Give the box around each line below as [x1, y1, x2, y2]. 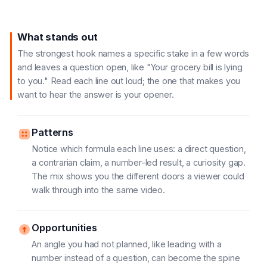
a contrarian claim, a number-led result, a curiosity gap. [32, 157, 246, 167]
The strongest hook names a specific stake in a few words [17, 48, 250, 58]
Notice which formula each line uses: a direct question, [32, 144, 246, 154]
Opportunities [32, 222, 97, 234]
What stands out [17, 31, 98, 43]
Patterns [32, 126, 73, 138]
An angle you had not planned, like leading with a [32, 239, 222, 249]
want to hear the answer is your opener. [17, 89, 174, 100]
